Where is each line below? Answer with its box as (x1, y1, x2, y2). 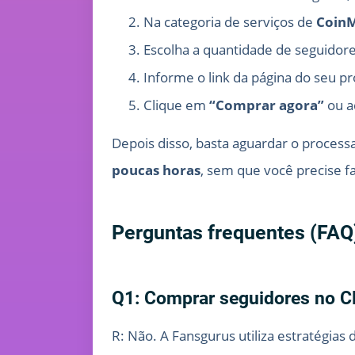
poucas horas (112, 160, 200, 179)
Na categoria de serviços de (143, 12, 316, 31)
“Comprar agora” (209, 95, 324, 114)
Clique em (143, 95, 209, 114)
